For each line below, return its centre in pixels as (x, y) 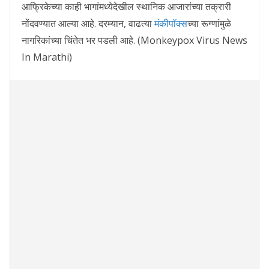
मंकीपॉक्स (171, 24)
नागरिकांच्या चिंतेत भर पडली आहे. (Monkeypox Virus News (134, 41)
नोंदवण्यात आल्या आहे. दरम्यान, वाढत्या (88, 24)
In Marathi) (47, 57)
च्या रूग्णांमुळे (209, 24)
